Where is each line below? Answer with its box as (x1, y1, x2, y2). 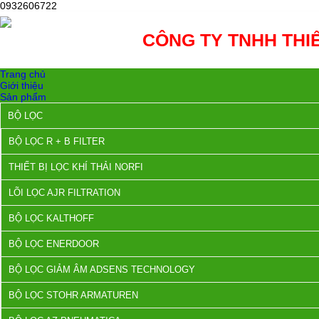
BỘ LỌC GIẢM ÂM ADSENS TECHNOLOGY (9, 264, 195, 275)
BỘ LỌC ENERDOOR (9, 239, 99, 249)
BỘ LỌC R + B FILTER (9, 136, 105, 147)
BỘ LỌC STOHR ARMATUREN (9, 290, 138, 300)
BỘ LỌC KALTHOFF (9, 213, 94, 224)
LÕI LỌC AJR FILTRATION (9, 187, 120, 198)
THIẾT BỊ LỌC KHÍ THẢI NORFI (9, 162, 143, 172)
